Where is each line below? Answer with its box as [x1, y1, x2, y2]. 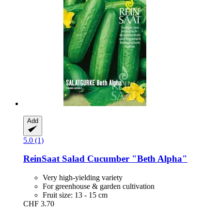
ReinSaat [23, 154, 60, 164]
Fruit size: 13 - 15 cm [43, 191, 108, 200]
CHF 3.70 [23, 200, 54, 208]
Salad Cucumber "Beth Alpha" [60, 154, 187, 164]
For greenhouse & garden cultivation [43, 182, 155, 191]
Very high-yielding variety [43, 173, 123, 182]
